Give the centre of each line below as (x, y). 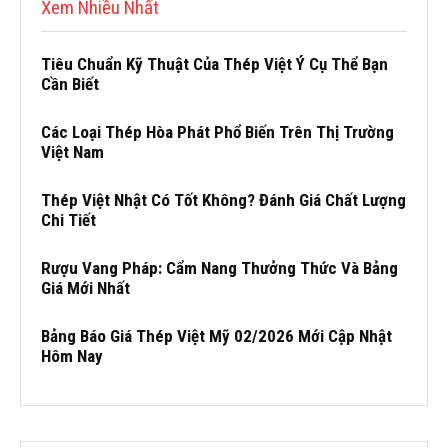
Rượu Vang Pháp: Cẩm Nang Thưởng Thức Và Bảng (219, 267)
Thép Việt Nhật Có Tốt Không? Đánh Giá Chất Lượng (223, 199)
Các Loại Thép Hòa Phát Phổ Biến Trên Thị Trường (217, 131)
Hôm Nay (72, 355)
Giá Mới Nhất (85, 287)
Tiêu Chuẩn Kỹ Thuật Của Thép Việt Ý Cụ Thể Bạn (214, 63)
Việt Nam (72, 151)
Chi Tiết (68, 219)
